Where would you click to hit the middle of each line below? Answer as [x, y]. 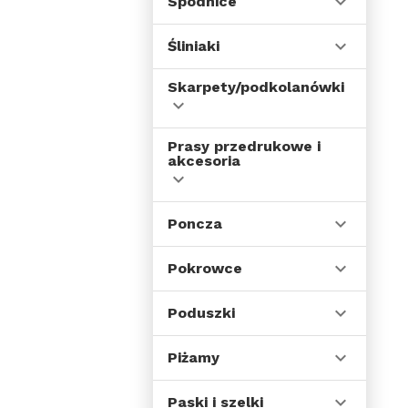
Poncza [195, 224]
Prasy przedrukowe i [244, 146]
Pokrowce [205, 268]
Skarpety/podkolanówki [256, 87]
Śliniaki [194, 46]
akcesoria [204, 161]
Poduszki [201, 313]
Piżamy [194, 357]
